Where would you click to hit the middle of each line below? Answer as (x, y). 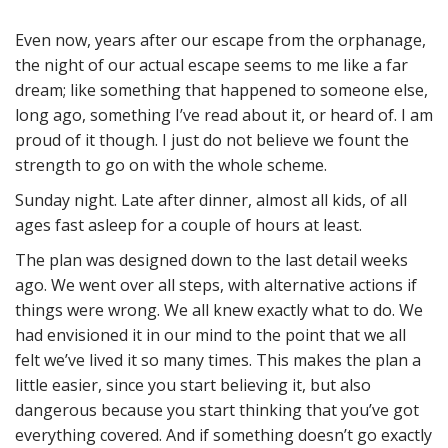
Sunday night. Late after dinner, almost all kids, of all (211, 200)
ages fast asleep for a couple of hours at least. (188, 225)
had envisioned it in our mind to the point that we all (210, 335)
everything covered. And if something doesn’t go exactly (223, 435)
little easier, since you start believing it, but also (193, 385)
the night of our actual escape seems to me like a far (211, 65)
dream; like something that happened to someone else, (221, 90)
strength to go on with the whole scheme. (171, 165)
